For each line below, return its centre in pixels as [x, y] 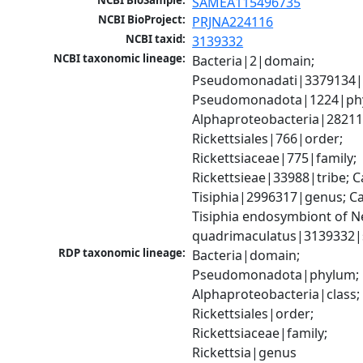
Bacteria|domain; [246, 256]
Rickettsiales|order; [253, 314]
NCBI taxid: [156, 39]
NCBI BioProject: [142, 20]
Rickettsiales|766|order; [268, 139]
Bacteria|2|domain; [254, 61]
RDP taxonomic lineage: [122, 253]
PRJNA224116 [233, 22]
